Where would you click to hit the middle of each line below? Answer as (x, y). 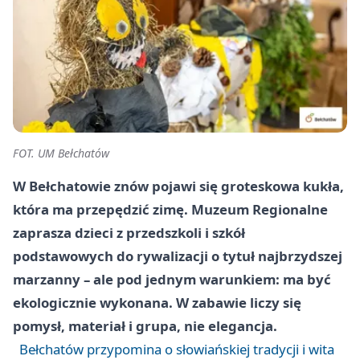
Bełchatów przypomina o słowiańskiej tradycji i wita (177, 349)
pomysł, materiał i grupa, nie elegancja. (145, 325)
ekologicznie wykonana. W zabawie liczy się (157, 302)
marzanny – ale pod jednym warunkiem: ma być (172, 279)
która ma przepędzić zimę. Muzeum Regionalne (170, 209)
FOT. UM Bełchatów (61, 153)
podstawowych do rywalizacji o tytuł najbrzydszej (178, 256)
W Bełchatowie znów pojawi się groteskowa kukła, (178, 186)
